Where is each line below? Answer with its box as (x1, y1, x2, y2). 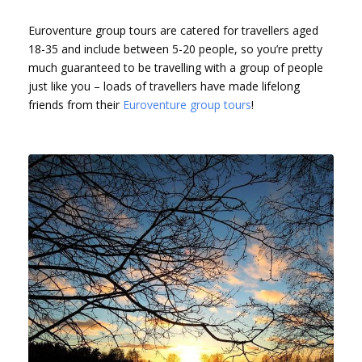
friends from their (28, 96, 123, 112)
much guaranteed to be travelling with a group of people (28, 59, 323, 75)
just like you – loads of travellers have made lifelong (28, 78, 300, 94)
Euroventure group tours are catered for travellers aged (28, 22, 318, 38)
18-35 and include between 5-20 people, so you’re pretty (28, 40, 322, 57)
